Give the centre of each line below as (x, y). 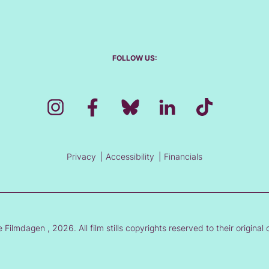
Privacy (81, 156)
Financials (183, 156)
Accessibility (130, 156)
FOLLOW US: (134, 58)
